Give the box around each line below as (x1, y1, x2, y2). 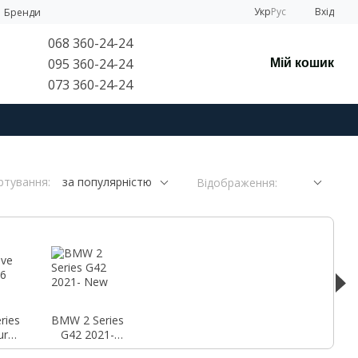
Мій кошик (270, 56, 335, 70)
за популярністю (62, 174, 152, 189)
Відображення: (197, 175, 277, 190)
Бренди (4, 6, 41, 19)
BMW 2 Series (50, 312, 124, 328)
